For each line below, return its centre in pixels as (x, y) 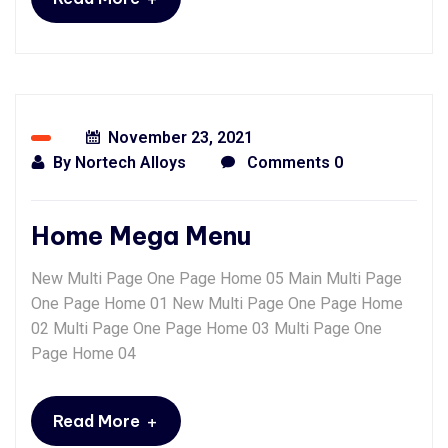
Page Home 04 (83, 354)
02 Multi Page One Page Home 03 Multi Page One (206, 329)
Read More (96, 421)
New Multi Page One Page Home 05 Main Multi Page (216, 279)
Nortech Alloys (130, 163)
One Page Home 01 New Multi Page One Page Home (217, 304)
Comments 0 (293, 163)
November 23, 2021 (180, 138)
